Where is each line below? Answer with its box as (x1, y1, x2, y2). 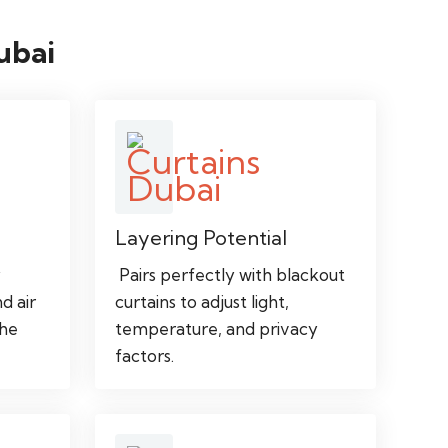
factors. (115, 344, 175, 366)
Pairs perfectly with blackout (115, 263, 346, 285)
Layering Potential (115, 224, 288, 250)
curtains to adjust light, (115, 290, 290, 312)
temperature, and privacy (115, 317, 319, 339)
